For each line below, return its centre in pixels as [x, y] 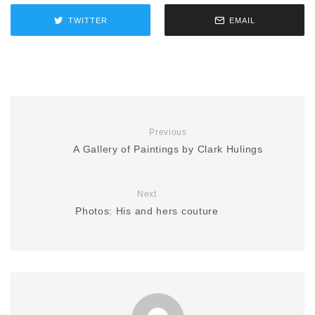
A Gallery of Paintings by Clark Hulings [168, 149]
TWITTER [88, 20]
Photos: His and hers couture [147, 211]
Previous [168, 132]
